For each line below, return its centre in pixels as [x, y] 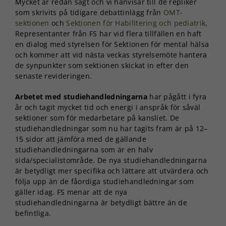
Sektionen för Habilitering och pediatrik [136, 23]
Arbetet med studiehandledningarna [81, 96]
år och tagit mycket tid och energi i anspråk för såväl [108, 107]
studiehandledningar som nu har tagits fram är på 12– [111, 128]
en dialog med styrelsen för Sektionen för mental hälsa [112, 44]
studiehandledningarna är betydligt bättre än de [101, 202]
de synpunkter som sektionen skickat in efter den [102, 65]
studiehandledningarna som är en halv [84, 149]
